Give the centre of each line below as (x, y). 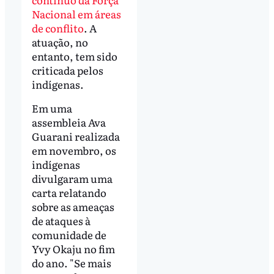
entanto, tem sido (74, 56)
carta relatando (69, 193)
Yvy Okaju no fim (73, 249)
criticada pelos (67, 70)
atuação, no (60, 42)
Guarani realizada (76, 136)
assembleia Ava (68, 122)
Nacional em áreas (76, 13)
